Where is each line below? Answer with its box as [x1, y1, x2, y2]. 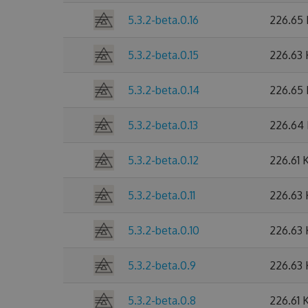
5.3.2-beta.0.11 [128, 188, 195, 202]
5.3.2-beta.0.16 [128, 13, 199, 27]
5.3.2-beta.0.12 [128, 153, 199, 167]
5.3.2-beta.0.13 [128, 118, 198, 132]
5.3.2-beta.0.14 [128, 83, 199, 97]
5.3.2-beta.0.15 [128, 48, 199, 62]
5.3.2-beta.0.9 [128, 258, 196, 272]
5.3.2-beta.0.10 [128, 223, 199, 237]
